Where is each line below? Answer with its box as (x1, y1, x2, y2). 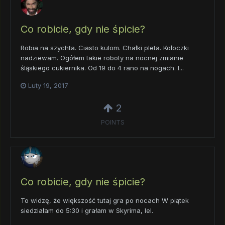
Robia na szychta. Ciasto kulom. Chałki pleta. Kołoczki (21, 43, 189, 52)
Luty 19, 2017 (28, 81, 68, 89)
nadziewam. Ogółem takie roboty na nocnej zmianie (21, 53, 183, 62)
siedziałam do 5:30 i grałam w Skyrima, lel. (21, 206, 153, 215)
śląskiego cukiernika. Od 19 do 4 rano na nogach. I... (21, 63, 184, 72)
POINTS (100, 118, 125, 126)
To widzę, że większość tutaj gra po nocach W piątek (21, 196, 189, 205)
